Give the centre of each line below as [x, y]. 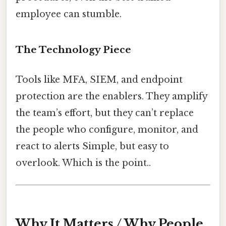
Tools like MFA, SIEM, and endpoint [99, 80]
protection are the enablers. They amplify [111, 97]
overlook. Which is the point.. [83, 163]
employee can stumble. [69, 14]
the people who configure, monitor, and [107, 130]
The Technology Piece [73, 49]
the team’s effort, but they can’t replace [105, 113]
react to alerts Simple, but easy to [92, 147]
